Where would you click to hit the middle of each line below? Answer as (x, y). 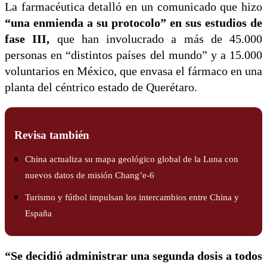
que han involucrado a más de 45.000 (156, 39)
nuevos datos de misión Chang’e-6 (90, 175)
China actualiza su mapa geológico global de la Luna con (132, 159)
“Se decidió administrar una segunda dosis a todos (133, 256)
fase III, (27, 39)
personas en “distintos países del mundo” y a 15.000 (133, 55)
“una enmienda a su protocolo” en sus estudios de (133, 23)
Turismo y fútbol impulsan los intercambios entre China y (132, 197)
